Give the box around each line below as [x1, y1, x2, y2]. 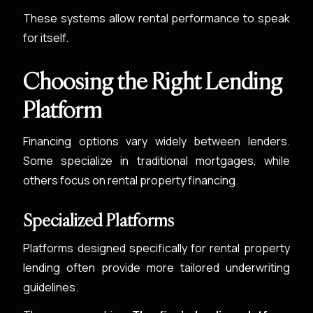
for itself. [23, 30, 69, 45]
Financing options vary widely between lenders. [23, 133, 290, 149]
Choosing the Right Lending [23, 66, 283, 96]
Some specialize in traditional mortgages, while [23, 153, 290, 168]
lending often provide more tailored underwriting [23, 260, 290, 275]
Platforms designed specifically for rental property [23, 240, 290, 256]
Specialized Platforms [23, 209, 175, 231]
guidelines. [23, 279, 79, 295]
